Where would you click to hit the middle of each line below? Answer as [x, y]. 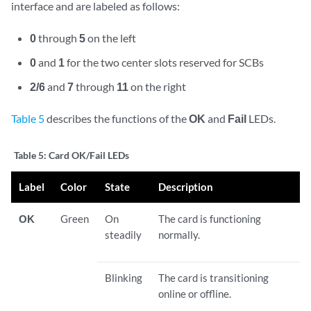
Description [186, 186]
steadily [124, 234]
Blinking [124, 277]
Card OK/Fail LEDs [89, 155]
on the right [158, 86]
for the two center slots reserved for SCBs [165, 62]
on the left [111, 37]
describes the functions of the [117, 118]
